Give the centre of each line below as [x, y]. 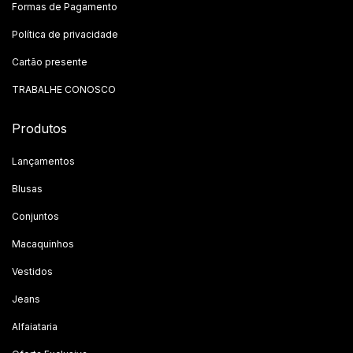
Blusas [27, 188]
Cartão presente [50, 61]
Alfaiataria [35, 326]
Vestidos [32, 271]
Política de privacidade [65, 34]
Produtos [39, 128]
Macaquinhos [43, 243]
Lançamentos [43, 161]
